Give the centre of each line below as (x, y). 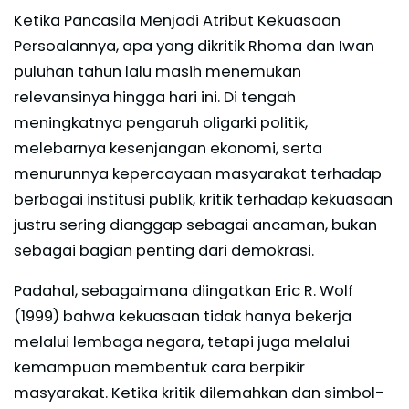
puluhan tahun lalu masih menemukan (157, 71)
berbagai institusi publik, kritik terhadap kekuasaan (203, 199)
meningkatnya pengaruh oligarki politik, (161, 122)
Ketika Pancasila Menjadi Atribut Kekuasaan (177, 20)
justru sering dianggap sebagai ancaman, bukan (195, 225)
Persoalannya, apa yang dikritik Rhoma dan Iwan (194, 46)
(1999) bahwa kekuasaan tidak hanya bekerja (183, 316)
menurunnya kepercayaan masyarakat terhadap (198, 173)
